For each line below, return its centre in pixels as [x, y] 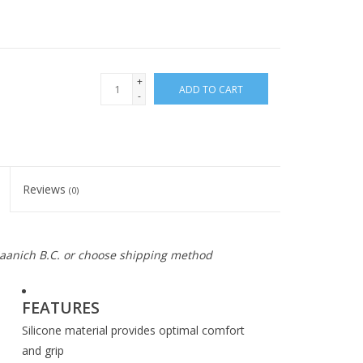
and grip [43, 350]
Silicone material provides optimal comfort [134, 330]
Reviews [46, 189]
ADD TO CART [211, 90]
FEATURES [61, 308]
